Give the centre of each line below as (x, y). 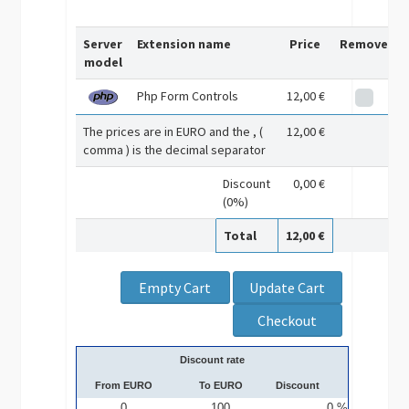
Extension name (184, 44)
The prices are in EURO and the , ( (173, 131)
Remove (364, 44)
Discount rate (213, 360)
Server (103, 44)
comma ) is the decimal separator (175, 150)
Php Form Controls (188, 96)
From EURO (123, 385)
